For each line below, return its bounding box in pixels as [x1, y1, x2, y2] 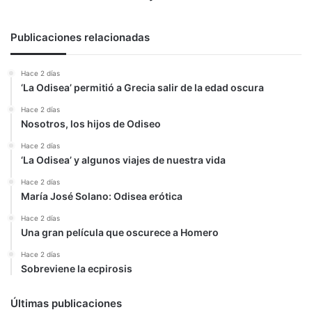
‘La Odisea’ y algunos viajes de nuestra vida [21, 154, 226, 166]
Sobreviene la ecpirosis [21, 263, 132, 274]
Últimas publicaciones [10, 297, 122, 310]
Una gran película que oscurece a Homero [21, 226, 219, 238]
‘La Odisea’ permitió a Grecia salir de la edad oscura [21, 81, 264, 93]
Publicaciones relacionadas [10, 31, 150, 44]
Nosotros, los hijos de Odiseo [21, 118, 161, 130]
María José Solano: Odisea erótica [21, 190, 182, 202]
